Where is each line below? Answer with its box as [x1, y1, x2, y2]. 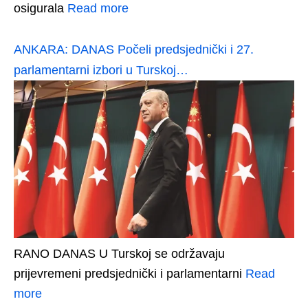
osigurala [14, 1, 67, 16]
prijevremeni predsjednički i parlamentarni [14, 266, 245, 280]
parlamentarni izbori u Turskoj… [14, 63, 188, 78]
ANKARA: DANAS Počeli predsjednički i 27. [14, 43, 254, 57]
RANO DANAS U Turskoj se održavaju [14, 246, 225, 261]
